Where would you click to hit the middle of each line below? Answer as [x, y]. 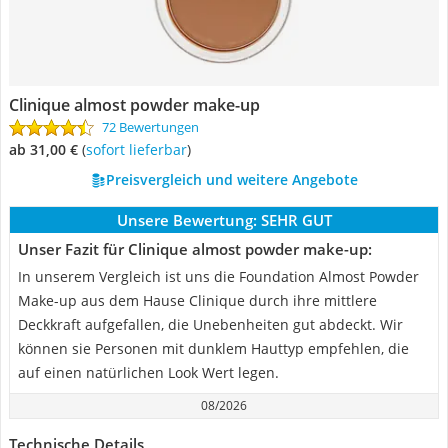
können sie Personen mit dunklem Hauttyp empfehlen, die [213, 348]
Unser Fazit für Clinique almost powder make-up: [195, 249]
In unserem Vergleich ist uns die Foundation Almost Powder [218, 276]
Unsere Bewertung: [186, 220]
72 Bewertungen [150, 127]
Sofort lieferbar [140, 149]
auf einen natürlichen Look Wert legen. [148, 372]
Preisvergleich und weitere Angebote [231, 179]
